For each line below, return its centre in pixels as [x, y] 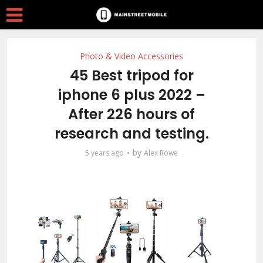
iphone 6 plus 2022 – [131, 95]
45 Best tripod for [131, 75]
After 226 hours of [131, 114]
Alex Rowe [161, 153]
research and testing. [131, 134]
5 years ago [104, 153]
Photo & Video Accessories [131, 56]
